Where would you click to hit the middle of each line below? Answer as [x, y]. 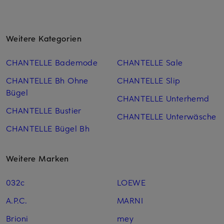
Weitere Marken [37, 158]
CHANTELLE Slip [148, 80]
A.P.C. [17, 200]
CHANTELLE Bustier [44, 110]
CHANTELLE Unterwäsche [166, 116]
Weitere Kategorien [44, 38]
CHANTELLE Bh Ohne [47, 80]
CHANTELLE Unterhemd [163, 98]
